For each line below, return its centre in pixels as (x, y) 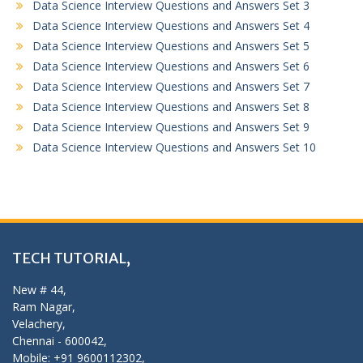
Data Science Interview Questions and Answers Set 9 (171, 126)
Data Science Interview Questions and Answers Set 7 (171, 86)
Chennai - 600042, (60, 340)
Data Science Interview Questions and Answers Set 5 (171, 45)
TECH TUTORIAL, (71, 258)
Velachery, (39, 323)
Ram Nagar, (44, 306)
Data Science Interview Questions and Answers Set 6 (171, 66)
